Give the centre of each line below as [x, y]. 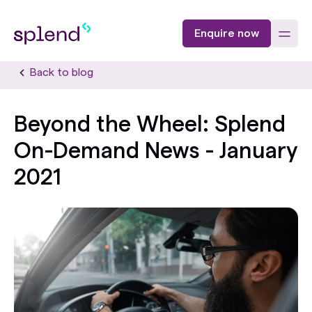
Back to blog [62, 72]
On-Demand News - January [156, 151]
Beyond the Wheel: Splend [150, 125]
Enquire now [226, 33]
